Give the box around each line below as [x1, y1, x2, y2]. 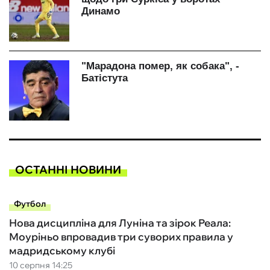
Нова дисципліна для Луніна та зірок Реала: [9, 216, 231, 230]
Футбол [14, 198, 46, 210]
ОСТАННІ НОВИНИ [15, 162, 121, 177]
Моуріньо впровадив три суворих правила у [9, 230, 233, 243]
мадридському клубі [9, 244, 115, 257]
